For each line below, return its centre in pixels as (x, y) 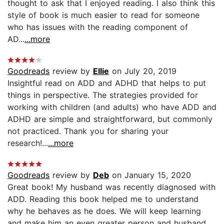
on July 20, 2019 (143, 71)
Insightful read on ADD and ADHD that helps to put (107, 83)
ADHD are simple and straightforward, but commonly (110, 119)
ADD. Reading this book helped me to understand (103, 199)
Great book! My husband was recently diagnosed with (111, 187)
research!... (28, 143)
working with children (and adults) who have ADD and (112, 107)
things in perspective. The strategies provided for (103, 95)
